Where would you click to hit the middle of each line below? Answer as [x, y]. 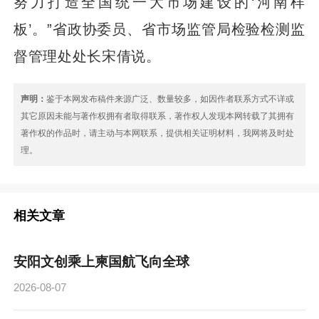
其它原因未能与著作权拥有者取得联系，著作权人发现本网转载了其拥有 [158, 116]
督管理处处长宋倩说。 [87, 56]
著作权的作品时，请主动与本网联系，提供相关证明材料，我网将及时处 [158, 133]
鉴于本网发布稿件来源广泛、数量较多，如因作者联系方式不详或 [171, 99]
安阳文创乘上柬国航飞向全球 [102, 262]
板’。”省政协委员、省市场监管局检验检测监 [159, 28]
